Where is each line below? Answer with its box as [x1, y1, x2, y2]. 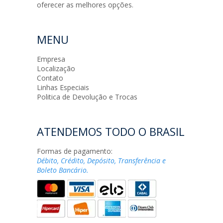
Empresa [37, 54, 65, 64]
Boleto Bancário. [37, 165, 89, 175]
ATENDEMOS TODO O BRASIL [37, 124, 185, 139]
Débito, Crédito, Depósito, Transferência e [37, 156, 166, 166]
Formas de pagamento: [37, 146, 112, 156]
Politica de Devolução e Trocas [37, 92, 137, 102]
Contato [37, 73, 63, 83]
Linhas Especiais [37, 83, 89, 93]
